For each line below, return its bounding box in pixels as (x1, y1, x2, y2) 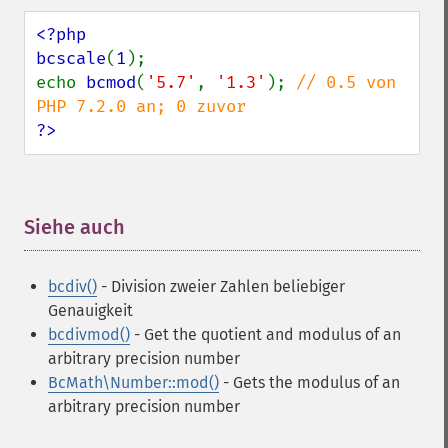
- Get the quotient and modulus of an (130, 325, 401, 344)
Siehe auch (24, 215, 125, 239)
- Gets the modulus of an (219, 373, 400, 392)
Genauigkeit (48, 301, 133, 320)
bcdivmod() (48, 325, 130, 344)
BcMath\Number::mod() (48, 373, 219, 392)
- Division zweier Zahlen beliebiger (97, 277, 345, 296)
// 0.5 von (296, 72, 396, 93)
